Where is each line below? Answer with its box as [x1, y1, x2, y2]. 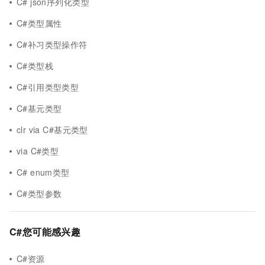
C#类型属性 [17, 17, 62, 29]
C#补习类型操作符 [17, 38, 88, 50]
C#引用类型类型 [17, 81, 79, 93]
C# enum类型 [17, 166, 70, 178]
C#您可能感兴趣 [9, 225, 81, 238]
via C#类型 [17, 145, 59, 157]
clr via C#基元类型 [17, 124, 88, 135]
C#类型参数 [17, 188, 62, 199]
